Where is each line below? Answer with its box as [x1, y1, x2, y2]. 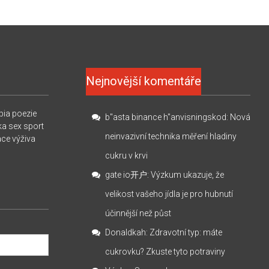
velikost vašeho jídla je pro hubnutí [105, 189, 234, 199]
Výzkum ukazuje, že [151, 169, 225, 180]
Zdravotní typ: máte [150, 227, 223, 237]
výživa [12, 133, 36, 144]
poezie [12, 108, 37, 118]
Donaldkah [105, 227, 147, 237]
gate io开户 [105, 169, 148, 180]
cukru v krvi [105, 150, 148, 160]
